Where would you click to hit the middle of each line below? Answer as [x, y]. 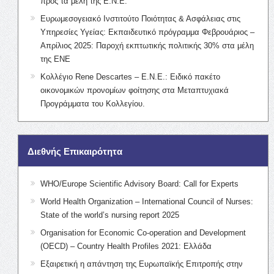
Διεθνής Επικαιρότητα [75, 151]
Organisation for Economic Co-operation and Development [143, 232]
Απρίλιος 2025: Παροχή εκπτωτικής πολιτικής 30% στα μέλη [147, 45]
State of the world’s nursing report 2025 [109, 215]
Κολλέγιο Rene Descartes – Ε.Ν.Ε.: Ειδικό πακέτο [130, 76]
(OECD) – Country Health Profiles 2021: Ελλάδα [126, 246]
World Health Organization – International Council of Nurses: [146, 201]
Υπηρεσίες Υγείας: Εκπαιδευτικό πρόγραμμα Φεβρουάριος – [147, 32]
